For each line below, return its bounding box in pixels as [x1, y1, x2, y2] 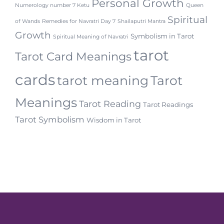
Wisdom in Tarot [86, 116, 141, 124]
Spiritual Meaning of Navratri [53, 33, 128, 40]
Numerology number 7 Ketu [15, 2, 89, 8]
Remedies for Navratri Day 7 [42, 18, 115, 24]
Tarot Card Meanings [15, 49, 131, 63]
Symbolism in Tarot [130, 32, 194, 40]
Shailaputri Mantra [117, 18, 165, 24]
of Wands [15, 18, 40, 24]
